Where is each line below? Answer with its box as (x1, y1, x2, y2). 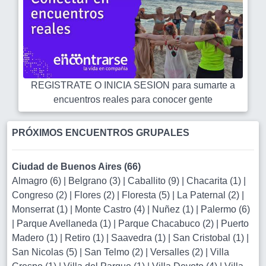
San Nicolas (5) (12, 247, 80, 257)
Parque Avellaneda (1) (17, 218, 113, 229)
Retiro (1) (65, 233, 106, 243)
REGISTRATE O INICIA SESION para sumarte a (31, 80, 235, 90)
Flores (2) (74, 190, 117, 200)
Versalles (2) (150, 247, 205, 257)
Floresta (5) (122, 190, 172, 200)
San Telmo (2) (84, 247, 145, 257)
